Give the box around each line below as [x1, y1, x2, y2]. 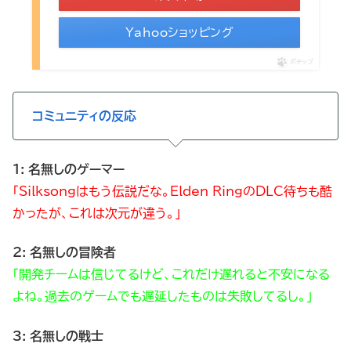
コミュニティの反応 [32, 110, 136, 123]
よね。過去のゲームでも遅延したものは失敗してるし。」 [13, 290, 313, 303]
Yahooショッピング [125, 27, 234, 39]
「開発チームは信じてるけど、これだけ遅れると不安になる [13, 268, 330, 281]
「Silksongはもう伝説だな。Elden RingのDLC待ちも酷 [13, 184, 332, 197]
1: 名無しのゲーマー [13, 162, 125, 175]
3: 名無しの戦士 [13, 329, 103, 342]
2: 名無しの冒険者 [13, 246, 116, 259]
